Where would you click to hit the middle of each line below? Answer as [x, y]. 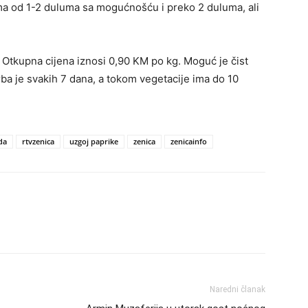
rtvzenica [38, 142]
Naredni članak [238, 290]
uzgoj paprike [94, 142]
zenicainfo [189, 142]
